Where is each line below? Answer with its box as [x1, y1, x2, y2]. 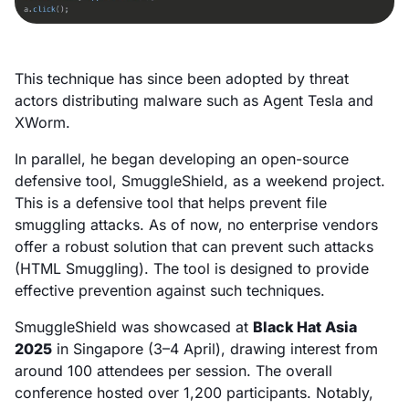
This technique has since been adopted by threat [15, 68, 349, 88]
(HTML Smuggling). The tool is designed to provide [15, 258, 369, 278]
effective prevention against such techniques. [15, 280, 330, 299]
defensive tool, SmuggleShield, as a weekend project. [15, 171, 385, 190]
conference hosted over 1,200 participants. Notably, [15, 383, 373, 402]
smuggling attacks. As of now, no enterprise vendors [15, 215, 378, 234]
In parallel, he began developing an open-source [15, 149, 349, 168]
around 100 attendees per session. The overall [15, 361, 332, 380]
